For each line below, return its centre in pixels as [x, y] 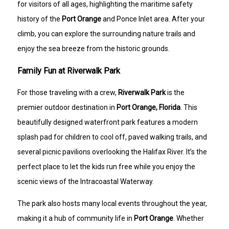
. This [189, 107]
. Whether [189, 218]
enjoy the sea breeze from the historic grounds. [94, 48]
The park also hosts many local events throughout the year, [112, 203]
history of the [40, 19]
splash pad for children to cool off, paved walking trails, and [112, 137]
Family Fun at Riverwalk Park [69, 71]
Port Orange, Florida [149, 107]
